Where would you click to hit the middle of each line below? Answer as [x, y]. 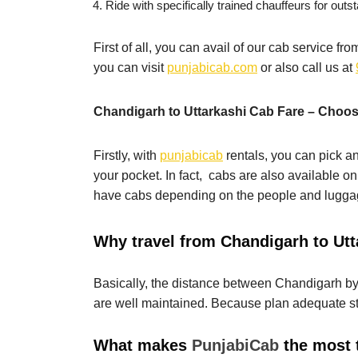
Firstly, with [127, 156]
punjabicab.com [212, 68]
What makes [143, 346]
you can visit [130, 68]
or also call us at [306, 68]
